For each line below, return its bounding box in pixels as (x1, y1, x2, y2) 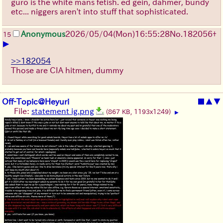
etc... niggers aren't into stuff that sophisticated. (11, 7, 188, 15)
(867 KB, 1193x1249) (106, 108, 173, 115)
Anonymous (21, 29, 65, 38)
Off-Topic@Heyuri (2, 97, 69, 106)
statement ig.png (31, 107, 94, 115)
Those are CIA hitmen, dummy (11, 66, 123, 74)
